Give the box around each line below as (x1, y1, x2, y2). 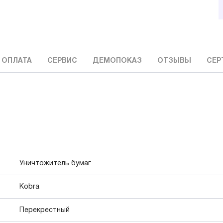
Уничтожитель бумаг (19, 160, 91, 167)
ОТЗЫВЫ (157, 58, 191, 65)
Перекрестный (19, 207, 70, 214)
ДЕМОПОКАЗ (93, 58, 142, 65)
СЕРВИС (47, 58, 77, 65)
